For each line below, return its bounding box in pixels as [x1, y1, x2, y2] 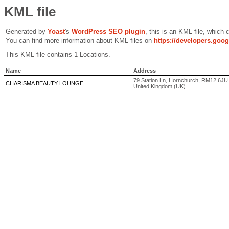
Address [133, 67, 156, 74]
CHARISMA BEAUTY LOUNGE [6, 80, 83, 86]
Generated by [6, 28, 48, 35]
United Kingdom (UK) [133, 83, 186, 89]
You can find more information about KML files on [6, 37, 154, 44]
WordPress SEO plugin [72, 28, 145, 35]
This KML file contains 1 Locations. [6, 51, 110, 58]
